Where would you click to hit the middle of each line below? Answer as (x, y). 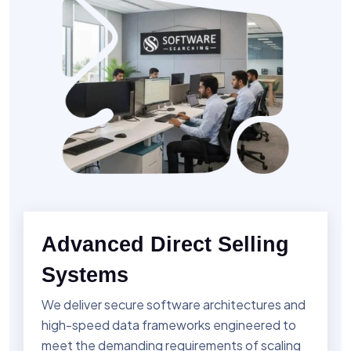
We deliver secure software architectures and (174, 304)
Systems (85, 275)
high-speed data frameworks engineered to (169, 324)
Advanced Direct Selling (165, 244)
